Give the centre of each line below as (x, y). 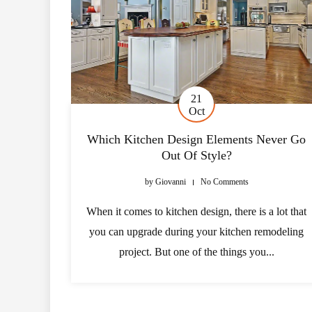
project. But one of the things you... (196, 252)
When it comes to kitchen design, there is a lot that (196, 211)
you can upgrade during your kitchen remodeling (196, 232)
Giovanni (169, 182)
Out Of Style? (196, 155)
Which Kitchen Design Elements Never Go (196, 139)
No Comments (224, 182)
